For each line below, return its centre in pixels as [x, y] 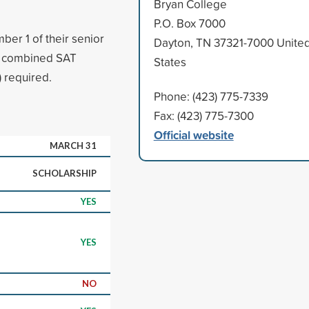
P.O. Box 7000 [189, 23]
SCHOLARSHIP [64, 173]
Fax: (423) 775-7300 [203, 115]
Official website [193, 134]
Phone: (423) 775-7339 [211, 96]
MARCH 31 [73, 145]
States [170, 61]
